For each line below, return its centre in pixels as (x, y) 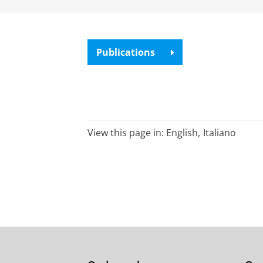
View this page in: (127, 133)
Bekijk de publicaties (138, 19)
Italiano (219, 133)
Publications (125, 53)
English (182, 133)
